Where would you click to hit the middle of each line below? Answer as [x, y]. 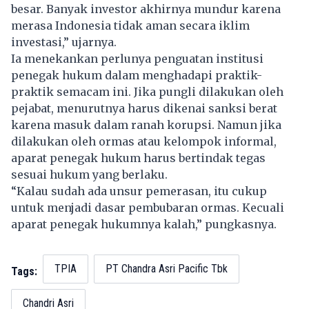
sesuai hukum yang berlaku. [89, 174]
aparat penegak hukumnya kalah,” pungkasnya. [144, 224]
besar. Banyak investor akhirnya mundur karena [146, 9]
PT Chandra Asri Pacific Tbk [167, 268]
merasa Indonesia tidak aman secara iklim [130, 25]
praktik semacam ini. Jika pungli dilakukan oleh [147, 91]
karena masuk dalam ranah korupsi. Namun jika [146, 124]
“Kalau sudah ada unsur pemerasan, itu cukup [139, 191]
